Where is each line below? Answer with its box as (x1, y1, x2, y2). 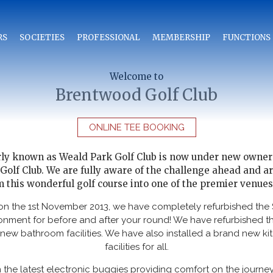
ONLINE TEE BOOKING (88, 121, 185, 133)
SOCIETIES (19, 32, 65, 43)
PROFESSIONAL (77, 32, 140, 43)
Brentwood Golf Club (55, 85, 218, 105)
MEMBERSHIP (152, 32, 210, 43)
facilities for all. (104, 241, 169, 252)
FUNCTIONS (222, 32, 271, 43)
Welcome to (110, 71, 163, 82)
